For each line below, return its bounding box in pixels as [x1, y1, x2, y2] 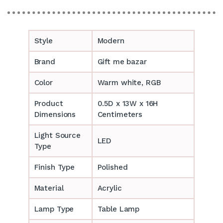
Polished [97, 162, 128, 172]
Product [34, 99, 63, 108]
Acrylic [97, 183, 122, 193]
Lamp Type [34, 204, 74, 214]
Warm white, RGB [97, 78, 163, 87]
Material [34, 183, 64, 193]
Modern [97, 36, 124, 45]
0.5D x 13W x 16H [97, 99, 158, 108]
